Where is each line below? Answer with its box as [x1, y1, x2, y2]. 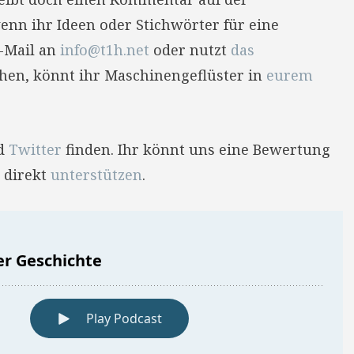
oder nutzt [149, 40, 231, 59]
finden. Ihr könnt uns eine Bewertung [62, 140, 330, 159]
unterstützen [51, 165, 142, 184]
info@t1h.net [60, 40, 149, 59]
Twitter [9, 140, 62, 159]
